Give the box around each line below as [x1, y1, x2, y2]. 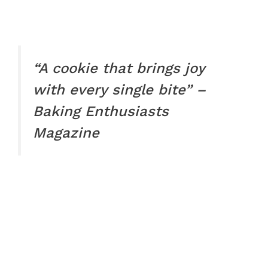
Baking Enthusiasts [33, 103, 169, 120]
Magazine [33, 124, 99, 142]
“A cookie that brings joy [33, 60, 205, 77]
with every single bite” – [33, 81, 206, 99]
